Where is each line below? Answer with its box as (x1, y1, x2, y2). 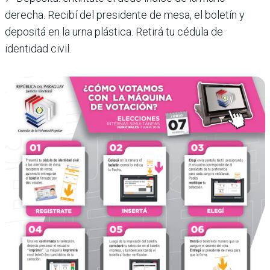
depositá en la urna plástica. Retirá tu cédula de (5, 25, 223, 38)
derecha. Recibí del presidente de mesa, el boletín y (5, 8, 245, 21)
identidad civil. (5, 42, 71, 55)
